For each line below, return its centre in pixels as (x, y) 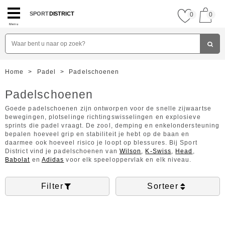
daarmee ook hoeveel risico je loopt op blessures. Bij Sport (101, 143)
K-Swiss (158, 151)
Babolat (18, 160)
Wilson (130, 151)
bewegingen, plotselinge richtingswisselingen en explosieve (103, 117)
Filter (52, 186)
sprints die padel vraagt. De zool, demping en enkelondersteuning (113, 126)
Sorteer (163, 186)
